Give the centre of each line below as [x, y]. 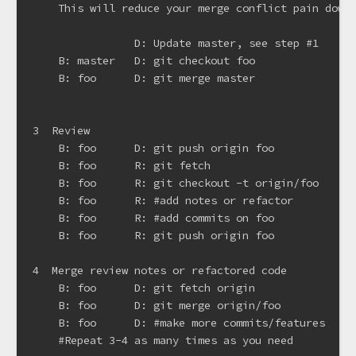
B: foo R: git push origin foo [153, 235]
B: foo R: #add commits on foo [153, 217]
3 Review [61, 130]
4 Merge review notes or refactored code [160, 270]
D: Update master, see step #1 [176, 43]
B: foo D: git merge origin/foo [157, 305]
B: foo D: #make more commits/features [179, 322]
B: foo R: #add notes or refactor [163, 200]
